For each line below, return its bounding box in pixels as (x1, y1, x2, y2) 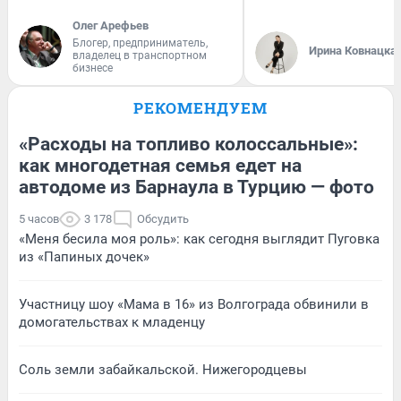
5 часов (19, 211, 59, 226)
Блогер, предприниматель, (73, 36, 208, 49)
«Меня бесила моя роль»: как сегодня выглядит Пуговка (19, 230, 380, 247)
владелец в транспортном (73, 48, 207, 62)
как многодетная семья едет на (19, 154, 302, 176)
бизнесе (73, 61, 113, 74)
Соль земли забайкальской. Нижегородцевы (19, 361, 307, 378)
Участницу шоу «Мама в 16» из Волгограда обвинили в (19, 295, 369, 312)
